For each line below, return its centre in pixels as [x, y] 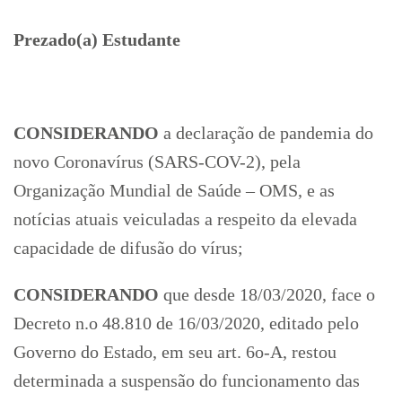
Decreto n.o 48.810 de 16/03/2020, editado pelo [186, 323]
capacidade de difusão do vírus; [128, 247]
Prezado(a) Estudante [97, 39]
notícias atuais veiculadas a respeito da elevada [185, 218]
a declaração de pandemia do [266, 132]
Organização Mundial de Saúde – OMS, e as [174, 190]
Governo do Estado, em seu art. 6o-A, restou [175, 351]
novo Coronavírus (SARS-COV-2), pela [157, 161]
